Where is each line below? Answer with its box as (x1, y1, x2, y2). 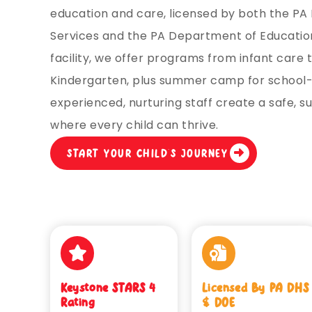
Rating (61, 295, 95, 309)
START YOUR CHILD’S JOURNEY (67, 147, 228, 159)
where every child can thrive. (50, 117, 219, 133)
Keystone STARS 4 (61, 281, 156, 295)
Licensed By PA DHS (202, 281, 309, 295)
